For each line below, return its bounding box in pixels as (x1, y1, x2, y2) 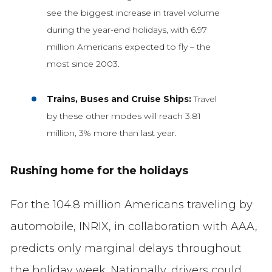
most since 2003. (46, 58, 120, 70)
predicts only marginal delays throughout (10, 242, 241, 256)
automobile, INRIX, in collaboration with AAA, (10, 220, 257, 234)
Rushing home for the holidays (10, 164, 188, 178)
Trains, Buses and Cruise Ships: (46, 93, 194, 105)
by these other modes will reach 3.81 (46, 110, 201, 122)
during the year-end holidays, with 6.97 (46, 24, 207, 36)
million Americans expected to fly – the (46, 41, 211, 53)
